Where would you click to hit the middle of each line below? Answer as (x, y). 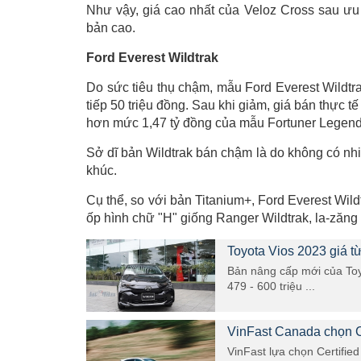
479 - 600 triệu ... (271, 286)
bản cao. (111, 28)
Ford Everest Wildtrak (152, 58)
